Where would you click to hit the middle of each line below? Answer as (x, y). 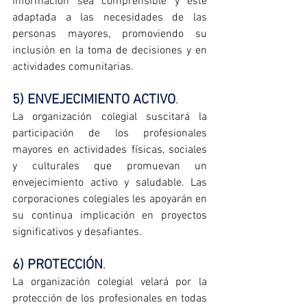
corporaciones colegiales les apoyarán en (110, 200)
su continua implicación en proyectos (110, 216)
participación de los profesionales (110, 134)
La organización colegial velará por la (110, 283)
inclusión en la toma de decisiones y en (110, 51)
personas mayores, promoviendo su (110, 35)
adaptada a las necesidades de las (110, 18)
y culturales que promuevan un (110, 167)
